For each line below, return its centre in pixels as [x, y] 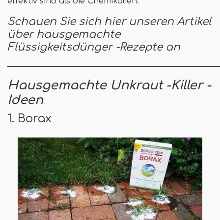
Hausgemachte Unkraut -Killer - [109, 85]
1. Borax [29, 118]
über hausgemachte [64, 34]
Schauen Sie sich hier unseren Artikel [109, 21]
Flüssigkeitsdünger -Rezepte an [94, 47]
